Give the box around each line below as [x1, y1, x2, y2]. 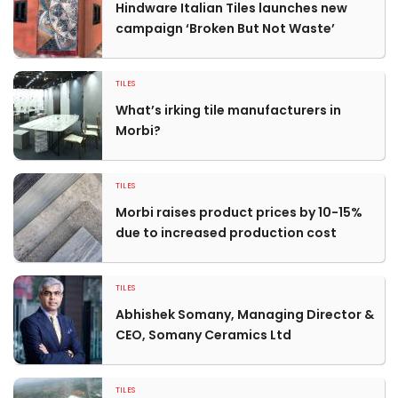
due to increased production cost [115, 224, 337, 242]
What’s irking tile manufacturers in [115, 101, 341, 119]
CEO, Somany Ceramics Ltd [115, 326, 291, 344]
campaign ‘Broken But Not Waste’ [115, 20, 335, 37]
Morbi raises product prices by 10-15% [115, 203, 362, 221]
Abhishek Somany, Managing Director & [115, 306, 374, 323]
